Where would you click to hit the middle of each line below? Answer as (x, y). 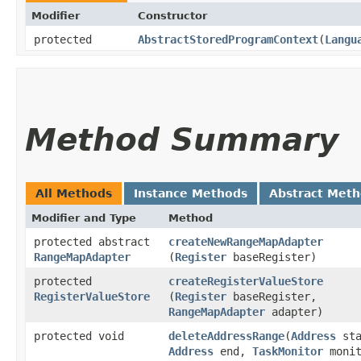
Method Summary (182, 139)
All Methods (74, 193)
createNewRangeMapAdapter (246, 241)
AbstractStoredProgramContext (228, 39)
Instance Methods (191, 193)
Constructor (172, 15)
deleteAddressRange (226, 336)
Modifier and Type (84, 218)
